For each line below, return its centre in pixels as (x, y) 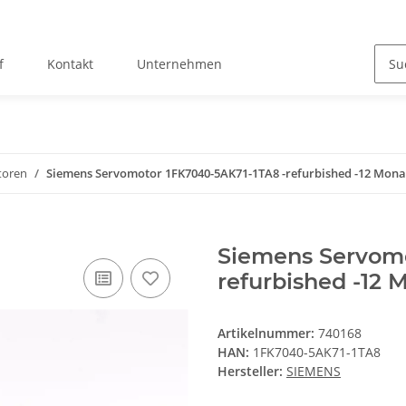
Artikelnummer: (268, 333)
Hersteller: (250, 372)
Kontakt (70, 64)
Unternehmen (179, 64)
